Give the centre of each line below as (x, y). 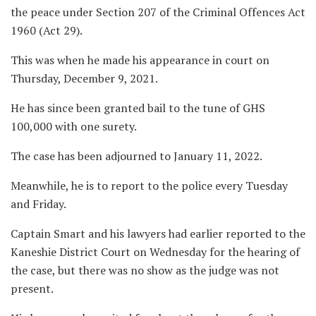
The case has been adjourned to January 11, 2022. (136, 156)
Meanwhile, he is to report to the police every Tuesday (149, 186)
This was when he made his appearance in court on (140, 60)
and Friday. (38, 204)
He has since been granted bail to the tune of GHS (138, 108)
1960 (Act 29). (47, 31)
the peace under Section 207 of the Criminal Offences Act (158, 12)
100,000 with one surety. (74, 127)
